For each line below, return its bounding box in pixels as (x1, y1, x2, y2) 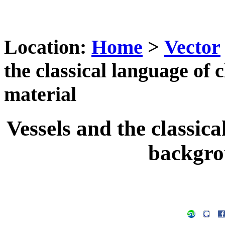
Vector (164, 35, 220, 58)
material (4, 82, 76, 105)
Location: (4, 35, 86, 58)
